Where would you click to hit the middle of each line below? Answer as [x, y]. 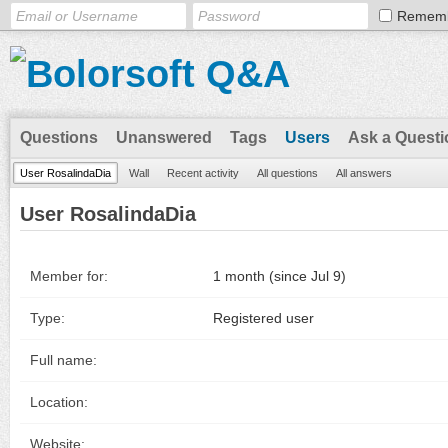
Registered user [263, 318]
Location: [59, 402]
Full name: [63, 360]
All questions [287, 173]
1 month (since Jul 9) [279, 276]
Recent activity [203, 173]
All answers [364, 173]
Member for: [69, 276]
